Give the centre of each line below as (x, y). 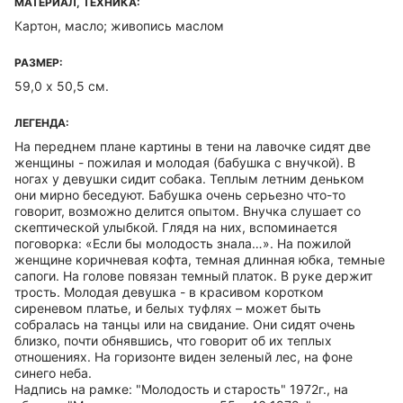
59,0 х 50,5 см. (62, 86)
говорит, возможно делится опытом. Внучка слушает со (188, 211)
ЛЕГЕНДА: (42, 123)
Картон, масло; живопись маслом (119, 26)
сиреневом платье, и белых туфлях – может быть (168, 308)
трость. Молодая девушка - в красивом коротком (169, 292)
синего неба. (53, 373)
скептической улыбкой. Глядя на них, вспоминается (176, 227)
